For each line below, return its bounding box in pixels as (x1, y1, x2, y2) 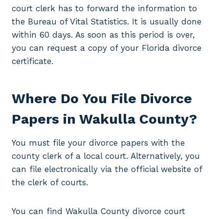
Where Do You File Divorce (12, 90, 192, 107)
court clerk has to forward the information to (12, 3, 197, 14)
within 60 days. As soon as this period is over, (12, 30, 195, 40)
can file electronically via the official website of (12, 164, 202, 175)
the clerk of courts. (12, 177, 88, 188)
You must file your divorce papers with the (12, 138, 185, 148)
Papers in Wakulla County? (12, 111, 197, 128)
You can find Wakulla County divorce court (12, 206, 185, 217)
